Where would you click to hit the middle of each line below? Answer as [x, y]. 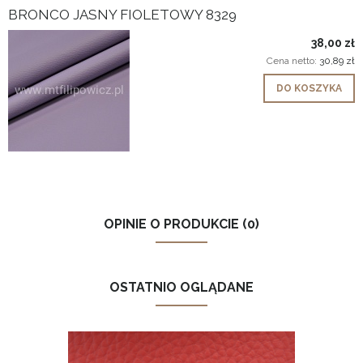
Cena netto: [293, 60]
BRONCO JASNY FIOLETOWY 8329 [122, 14]
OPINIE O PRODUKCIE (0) [181, 224]
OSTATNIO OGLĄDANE [181, 287]
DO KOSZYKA [309, 88]
